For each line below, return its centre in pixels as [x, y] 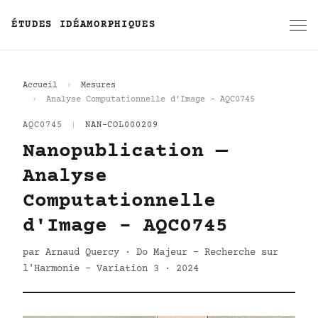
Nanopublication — [125, 152]
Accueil [40, 86]
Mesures [98, 86]
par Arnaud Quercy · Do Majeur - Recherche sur [150, 253]
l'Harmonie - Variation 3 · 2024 [111, 269]
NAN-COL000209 [122, 125]
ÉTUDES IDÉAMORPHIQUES [84, 25]
